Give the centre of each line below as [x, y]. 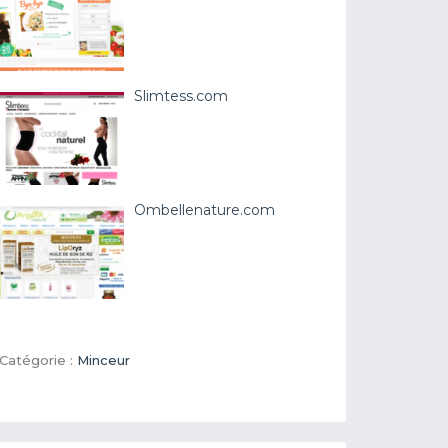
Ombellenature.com [205, 209]
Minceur [104, 359]
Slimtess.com [181, 95]
